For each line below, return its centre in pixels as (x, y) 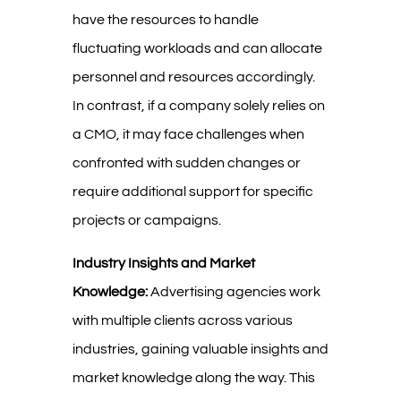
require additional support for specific (192, 191)
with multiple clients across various (182, 320)
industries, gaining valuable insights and (200, 349)
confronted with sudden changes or (186, 162)
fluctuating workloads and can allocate (197, 48)
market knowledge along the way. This (193, 377)
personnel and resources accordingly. (193, 77)
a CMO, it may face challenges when (188, 134)
